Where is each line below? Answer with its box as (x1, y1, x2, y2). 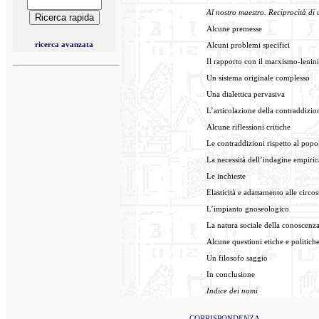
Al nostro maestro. (206, 8, 266, 16)
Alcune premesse (206, 24, 262, 33)
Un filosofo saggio (206, 253, 268, 262)
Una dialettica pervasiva (206, 90, 285, 98)
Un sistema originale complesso (206, 73, 310, 82)
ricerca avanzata (35, 40, 93, 48)
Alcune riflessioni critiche (206, 122, 291, 131)
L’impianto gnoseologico (206, 204, 289, 213)
